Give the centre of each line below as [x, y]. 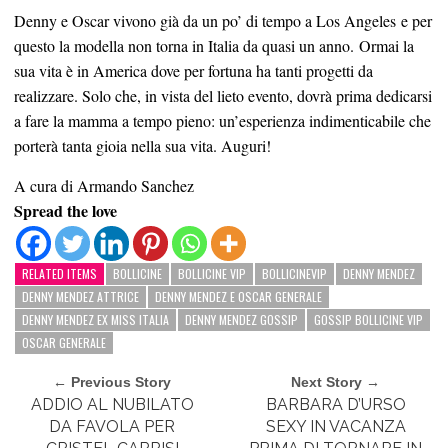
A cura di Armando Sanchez [104, 185]
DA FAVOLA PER [112, 426]
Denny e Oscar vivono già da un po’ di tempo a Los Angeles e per [223, 20]
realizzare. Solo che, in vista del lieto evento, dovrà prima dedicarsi [223, 95]
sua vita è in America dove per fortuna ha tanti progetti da [193, 70]
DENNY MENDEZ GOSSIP [241, 319]
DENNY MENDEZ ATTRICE [80, 296]
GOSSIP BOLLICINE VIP [368, 319]
